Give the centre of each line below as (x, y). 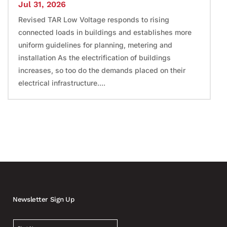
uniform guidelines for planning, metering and (95, 45)
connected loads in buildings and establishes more (105, 32)
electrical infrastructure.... (62, 83)
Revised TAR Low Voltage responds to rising (93, 19)
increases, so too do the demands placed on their (102, 70)
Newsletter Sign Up (43, 200)
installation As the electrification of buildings (94, 57)
